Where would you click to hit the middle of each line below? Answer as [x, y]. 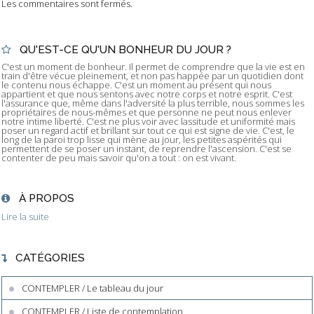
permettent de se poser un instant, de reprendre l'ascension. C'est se [146, 149]
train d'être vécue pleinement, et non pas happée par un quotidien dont [152, 76]
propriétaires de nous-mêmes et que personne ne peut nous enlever [146, 112]
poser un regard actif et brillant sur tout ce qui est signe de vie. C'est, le [148, 131]
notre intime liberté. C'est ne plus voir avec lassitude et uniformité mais [148, 122]
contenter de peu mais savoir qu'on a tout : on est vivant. [119, 158]
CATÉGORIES [50, 257]
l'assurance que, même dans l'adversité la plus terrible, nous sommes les [153, 103]
